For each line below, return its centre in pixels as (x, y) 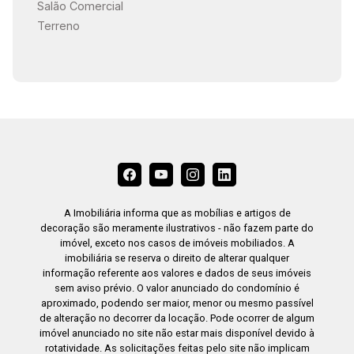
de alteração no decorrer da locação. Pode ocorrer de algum (177, 318)
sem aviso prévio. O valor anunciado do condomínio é (177, 288)
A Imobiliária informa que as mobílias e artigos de (177, 213)
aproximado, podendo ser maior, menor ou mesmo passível (177, 303)
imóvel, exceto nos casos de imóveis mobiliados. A (177, 243)
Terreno (58, 26)
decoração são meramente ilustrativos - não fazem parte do (177, 228)
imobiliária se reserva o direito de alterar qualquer (177, 258)
